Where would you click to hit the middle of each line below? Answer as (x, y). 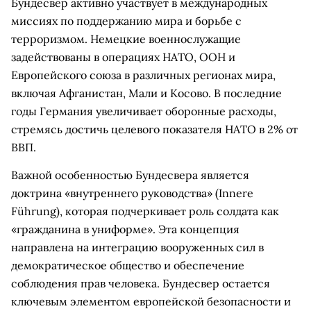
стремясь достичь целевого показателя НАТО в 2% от (154, 129)
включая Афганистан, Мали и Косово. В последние (146, 93)
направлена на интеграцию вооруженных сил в (137, 247)
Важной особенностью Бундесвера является (130, 175)
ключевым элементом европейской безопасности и (151, 301)
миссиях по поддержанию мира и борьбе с (126, 21)
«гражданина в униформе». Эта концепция (125, 229)
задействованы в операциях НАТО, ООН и (123, 57)
